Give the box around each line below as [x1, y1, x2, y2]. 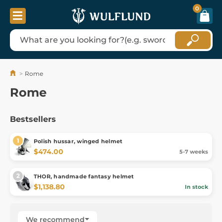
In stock [185, 183, 208, 190]
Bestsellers [10, 114, 56, 124]
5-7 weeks [179, 148, 208, 155]
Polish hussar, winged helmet [34, 137, 123, 145]
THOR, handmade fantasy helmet [34, 172, 134, 180]
